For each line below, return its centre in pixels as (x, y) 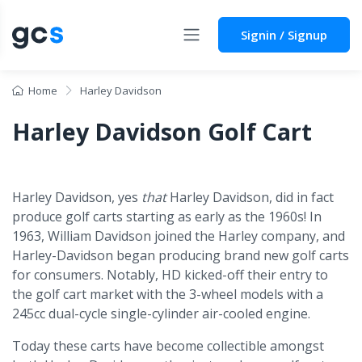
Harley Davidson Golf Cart (162, 131)
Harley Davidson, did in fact (250, 197)
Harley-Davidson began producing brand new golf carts (181, 255)
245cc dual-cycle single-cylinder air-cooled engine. (161, 313)
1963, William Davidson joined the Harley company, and (179, 236)
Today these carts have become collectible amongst (168, 345)
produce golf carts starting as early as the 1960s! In (167, 216)
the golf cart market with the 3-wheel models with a (168, 294)
